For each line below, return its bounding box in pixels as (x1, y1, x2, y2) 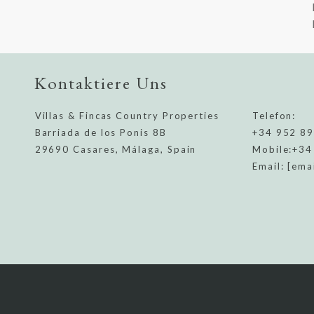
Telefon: (252, 109, 296, 121)
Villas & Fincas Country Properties (34, 109, 219, 121)
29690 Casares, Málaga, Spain (34, 143, 197, 155)
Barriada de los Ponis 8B (34, 126, 167, 138)
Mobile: (252, 143, 293, 155)
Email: (252, 160, 288, 172)
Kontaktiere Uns (34, 71, 168, 94)
